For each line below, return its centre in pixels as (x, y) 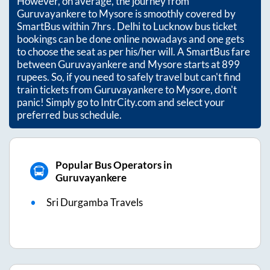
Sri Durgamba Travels (95, 202)
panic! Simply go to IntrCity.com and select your (121, 102)
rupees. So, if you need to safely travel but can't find (129, 77)
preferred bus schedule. (69, 115)
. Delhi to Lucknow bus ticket (175, 26)
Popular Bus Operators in (114, 165)
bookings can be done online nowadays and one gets (130, 39)
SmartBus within (54, 26)
